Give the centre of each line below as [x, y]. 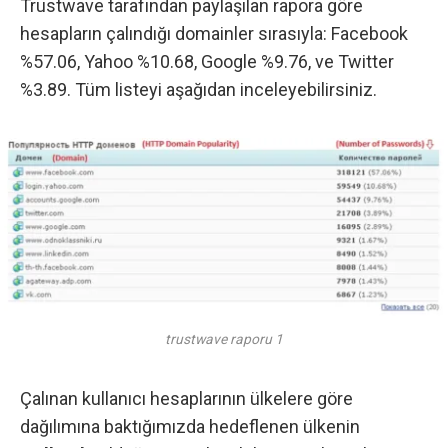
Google [229, 62]
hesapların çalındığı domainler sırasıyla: [175, 34]
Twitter [366, 62]
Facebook [369, 34]
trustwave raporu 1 [224, 338]
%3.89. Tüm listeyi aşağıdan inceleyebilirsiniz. [198, 90]
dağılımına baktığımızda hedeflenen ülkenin [190, 427]
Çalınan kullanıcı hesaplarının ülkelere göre [186, 399]
